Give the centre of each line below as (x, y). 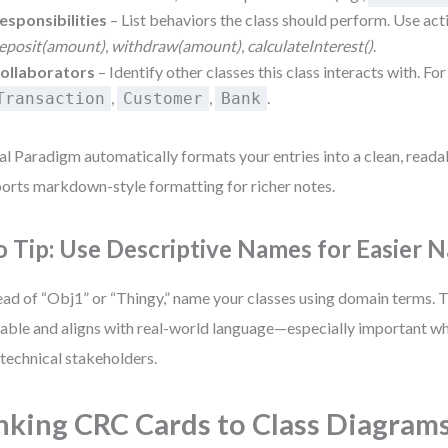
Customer (163, 98)
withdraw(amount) (176, 45)
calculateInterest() (310, 45)
